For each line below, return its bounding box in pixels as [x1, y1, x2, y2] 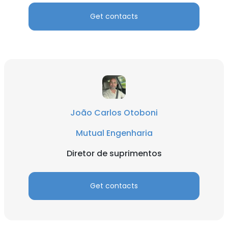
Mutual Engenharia [75, 127, 153, 139]
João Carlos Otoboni [70, 107, 158, 119]
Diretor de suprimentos [66, 148, 162, 159]
